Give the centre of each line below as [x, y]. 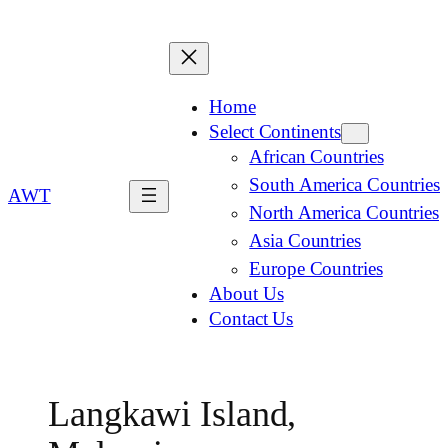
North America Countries [344, 212]
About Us [246, 293]
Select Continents [275, 131]
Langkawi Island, [172, 414]
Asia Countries [305, 240]
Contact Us [251, 318]
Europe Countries [316, 268]
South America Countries [344, 184]
